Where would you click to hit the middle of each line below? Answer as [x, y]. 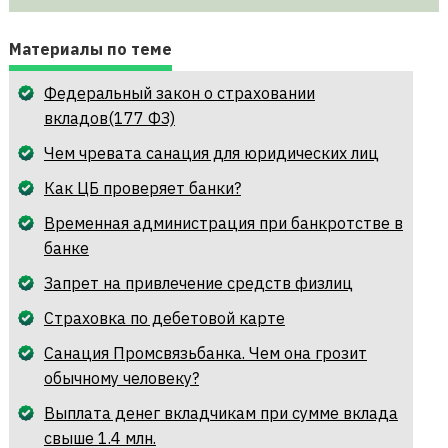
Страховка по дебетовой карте [164, 318]
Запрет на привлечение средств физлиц [198, 283]
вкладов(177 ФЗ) [109, 118]
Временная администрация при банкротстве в [223, 223]
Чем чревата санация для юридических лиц [211, 153]
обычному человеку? [121, 378]
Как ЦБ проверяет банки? [142, 188]
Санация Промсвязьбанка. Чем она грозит [205, 353]
